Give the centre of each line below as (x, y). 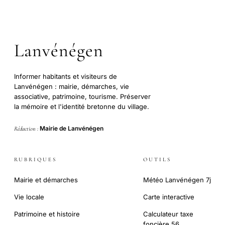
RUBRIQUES (35, 160)
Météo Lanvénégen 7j (177, 180)
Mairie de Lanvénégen (72, 128)
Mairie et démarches (46, 180)
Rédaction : (27, 128)
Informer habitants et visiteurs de (66, 76)
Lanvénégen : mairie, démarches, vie (72, 86)
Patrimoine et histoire (47, 214)
